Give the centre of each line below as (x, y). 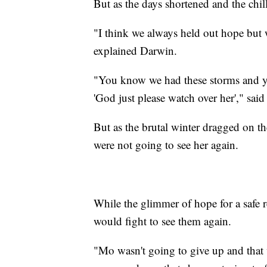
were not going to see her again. (166, 145)
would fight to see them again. (162, 221)
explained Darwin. (135, 51)
